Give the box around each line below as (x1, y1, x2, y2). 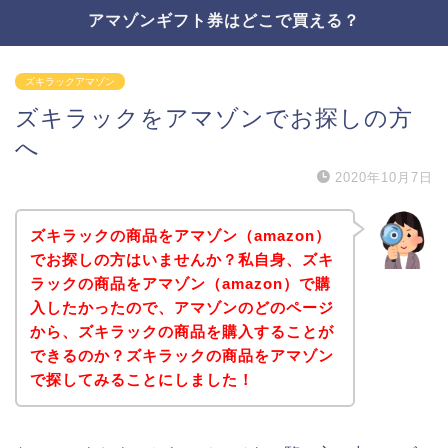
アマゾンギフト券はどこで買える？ (88, 10, 360, 30)
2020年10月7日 (335, 170, 433, 185)
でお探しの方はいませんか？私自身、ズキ (29, 250, 334, 268)
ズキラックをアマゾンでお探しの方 (15, 105, 413, 131)
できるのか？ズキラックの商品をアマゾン (29, 346, 334, 364)
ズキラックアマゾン (25, 76, 115, 87)
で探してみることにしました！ (29, 370, 254, 388)
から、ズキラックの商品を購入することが (29, 322, 334, 340)
